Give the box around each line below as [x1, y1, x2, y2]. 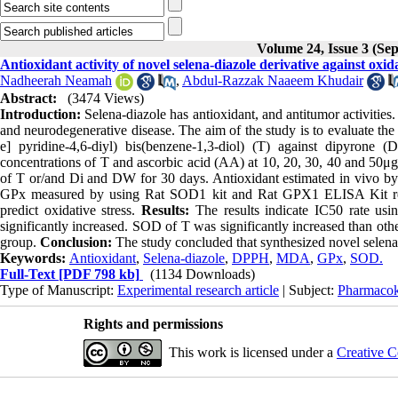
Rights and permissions [83, 316, 223, 332]
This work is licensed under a [168, 345, 337, 361]
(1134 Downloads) [150, 267, 255, 283]
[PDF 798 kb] [55, 267, 139, 283]
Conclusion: [40, 235, 115, 251]
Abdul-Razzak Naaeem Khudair [182, 73, 363, 88]
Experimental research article [117, 283, 279, 298]
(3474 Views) [68, 91, 144, 107]
